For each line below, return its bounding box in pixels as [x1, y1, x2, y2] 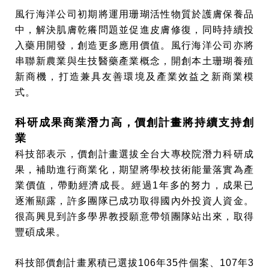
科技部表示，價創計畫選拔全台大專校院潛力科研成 [15, 149, 254, 159]
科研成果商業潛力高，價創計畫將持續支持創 [15, 116, 254, 128]
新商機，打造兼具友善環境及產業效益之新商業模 [15, 71, 254, 82]
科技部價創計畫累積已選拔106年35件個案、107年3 [15, 258, 254, 268]
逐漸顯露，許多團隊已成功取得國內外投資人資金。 [15, 196, 254, 206]
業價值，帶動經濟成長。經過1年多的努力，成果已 [15, 180, 254, 190]
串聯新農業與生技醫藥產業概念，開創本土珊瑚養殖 [15, 56, 254, 66]
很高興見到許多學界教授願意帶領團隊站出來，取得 [15, 211, 254, 222]
